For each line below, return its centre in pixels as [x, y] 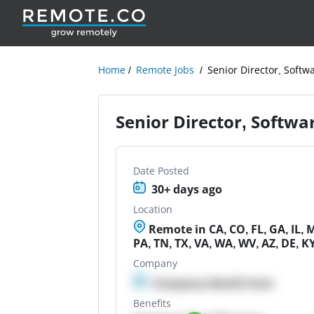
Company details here [213, 283]
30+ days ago [187, 189]
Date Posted [162, 171]
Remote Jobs [165, 70]
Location [153, 209]
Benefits [152, 303]
